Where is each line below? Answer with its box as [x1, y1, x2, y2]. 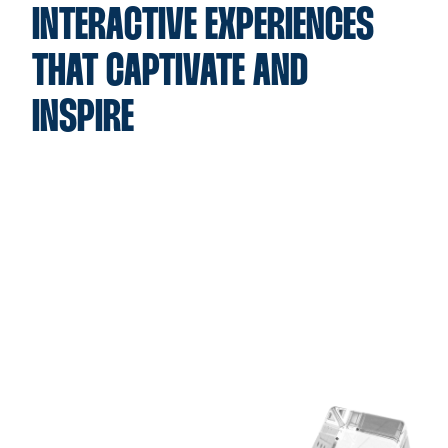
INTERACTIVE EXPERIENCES [32, 6, 374, 49]
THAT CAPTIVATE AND [32, 52, 308, 95]
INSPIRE [32, 98, 134, 141]
